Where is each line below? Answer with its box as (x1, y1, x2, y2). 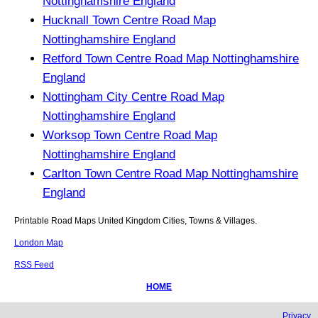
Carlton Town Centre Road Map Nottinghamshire (43, 166, 298, 180)
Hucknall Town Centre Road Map (43, 13, 216, 27)
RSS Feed (14, 259, 54, 270)
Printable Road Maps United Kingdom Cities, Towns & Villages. (14, 215, 257, 226)
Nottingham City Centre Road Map (43, 89, 224, 104)
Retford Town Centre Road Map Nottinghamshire (43, 51, 299, 65)
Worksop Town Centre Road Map (43, 128, 217, 142)
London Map (14, 237, 63, 248)
